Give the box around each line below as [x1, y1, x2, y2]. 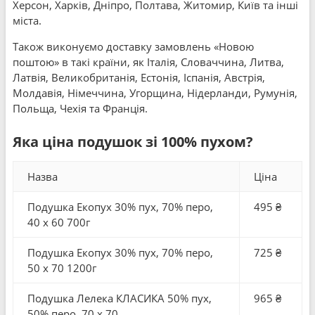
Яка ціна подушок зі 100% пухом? [13, 132, 253, 151]
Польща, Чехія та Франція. [13, 101, 148, 115]
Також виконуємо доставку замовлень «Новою [13, 39, 254, 53]
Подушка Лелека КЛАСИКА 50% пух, [27, 291, 212, 305]
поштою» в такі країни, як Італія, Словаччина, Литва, [13, 55, 284, 69]
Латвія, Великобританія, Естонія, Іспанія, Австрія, [13, 70, 265, 84]
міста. [13, 13, 41, 27]
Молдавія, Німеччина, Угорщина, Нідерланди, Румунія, [13, 86, 297, 100]
